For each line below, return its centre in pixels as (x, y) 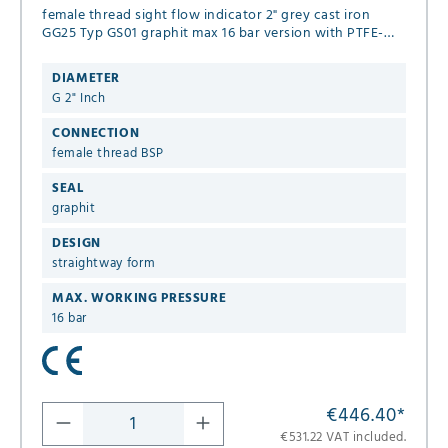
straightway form (104, 264)
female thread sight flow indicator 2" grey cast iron (154, 16)
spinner (66, 52)
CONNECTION (96, 134)
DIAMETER (86, 79)
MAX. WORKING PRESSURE (139, 299)
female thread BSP (108, 154)
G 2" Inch (79, 99)
